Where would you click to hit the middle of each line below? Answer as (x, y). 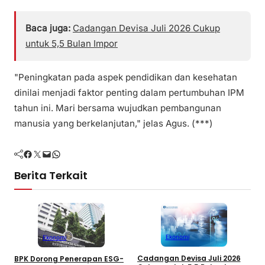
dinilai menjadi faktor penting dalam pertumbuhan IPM (129, 92)
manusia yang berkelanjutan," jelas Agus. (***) (114, 123)
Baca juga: (48, 28)
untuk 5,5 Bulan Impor (72, 43)
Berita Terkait (51, 175)
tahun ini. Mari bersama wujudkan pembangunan (118, 108)
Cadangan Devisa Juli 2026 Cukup (146, 28)
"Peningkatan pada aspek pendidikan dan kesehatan (126, 77)
